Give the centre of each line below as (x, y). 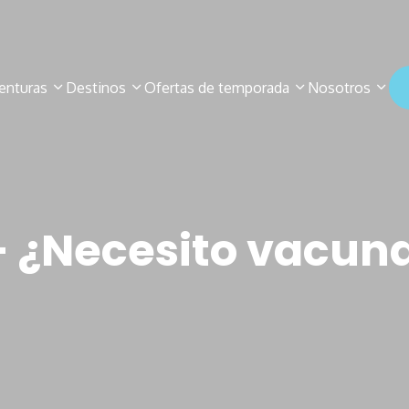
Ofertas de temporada (219, 88)
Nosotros (341, 88)
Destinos (98, 88)
